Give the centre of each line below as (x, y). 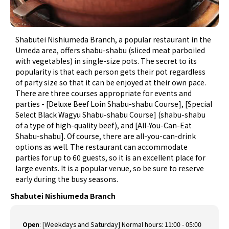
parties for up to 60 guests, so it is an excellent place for (111, 158)
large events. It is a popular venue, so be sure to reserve (110, 168)
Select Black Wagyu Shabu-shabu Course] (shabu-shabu (111, 115)
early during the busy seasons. (67, 179)
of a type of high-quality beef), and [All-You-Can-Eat (104, 125)
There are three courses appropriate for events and (104, 93)
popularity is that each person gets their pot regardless (111, 72)
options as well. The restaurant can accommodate (102, 147)
